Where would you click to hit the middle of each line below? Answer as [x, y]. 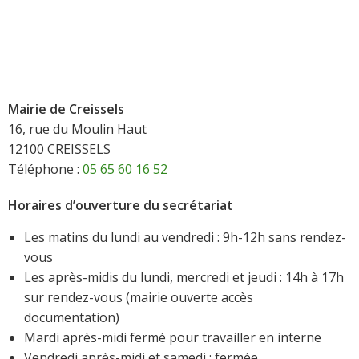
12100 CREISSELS [59, 149]
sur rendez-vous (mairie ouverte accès [139, 297]
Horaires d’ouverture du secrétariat [122, 205]
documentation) [72, 317]
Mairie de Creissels [66, 109]
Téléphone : [45, 169]
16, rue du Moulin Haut [77, 129]
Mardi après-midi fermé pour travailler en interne [173, 337]
